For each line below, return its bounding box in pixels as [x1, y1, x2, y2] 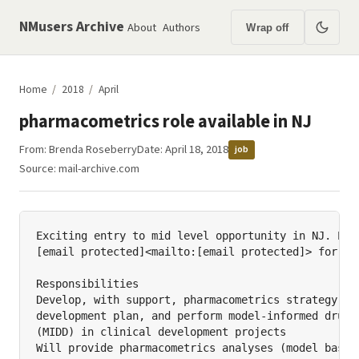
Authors [163, 18, 200, 36]
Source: [19, 159, 58, 177]
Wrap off [246, 21, 289, 34]
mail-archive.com [58, 159, 139, 177]
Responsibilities [36, 276, 139, 290]
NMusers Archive [19, 17, 124, 37]
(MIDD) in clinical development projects [36, 325, 286, 338]
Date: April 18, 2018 [137, 141, 228, 158]
